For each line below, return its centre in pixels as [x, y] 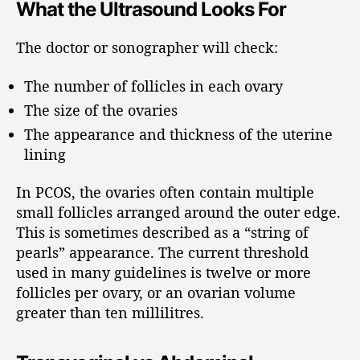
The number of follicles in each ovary [153, 86]
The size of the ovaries [101, 110]
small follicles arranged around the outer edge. [178, 212]
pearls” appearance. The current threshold [162, 252]
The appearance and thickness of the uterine [178, 134]
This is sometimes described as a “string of [162, 232]
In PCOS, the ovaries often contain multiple [165, 192]
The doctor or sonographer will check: [147, 47]
